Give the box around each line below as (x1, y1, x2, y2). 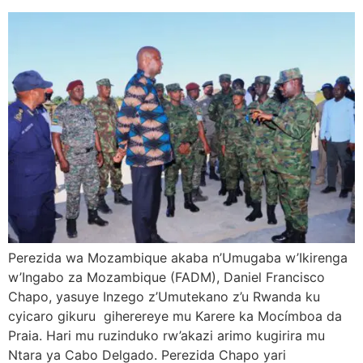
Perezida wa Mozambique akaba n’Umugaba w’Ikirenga (8, 249, 348, 266)
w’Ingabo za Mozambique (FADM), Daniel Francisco (8, 268, 325, 285)
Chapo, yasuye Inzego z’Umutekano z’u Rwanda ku (8, 288, 320, 305)
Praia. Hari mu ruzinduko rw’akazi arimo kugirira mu (8, 327, 325, 344)
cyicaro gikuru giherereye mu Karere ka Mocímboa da (8, 307, 342, 324)
